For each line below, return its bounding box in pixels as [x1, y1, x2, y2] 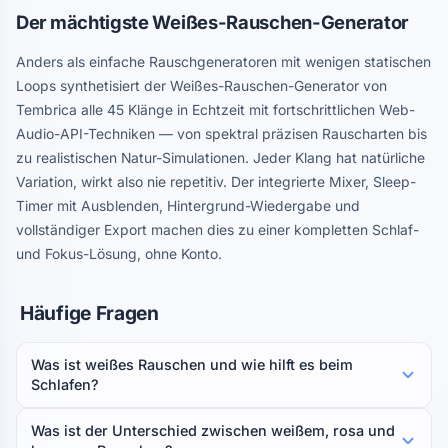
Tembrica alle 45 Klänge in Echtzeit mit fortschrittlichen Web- [16, 102, 415, 118]
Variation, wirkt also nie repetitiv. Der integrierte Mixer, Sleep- [16, 174, 416, 190]
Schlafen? [31, 376, 99, 393]
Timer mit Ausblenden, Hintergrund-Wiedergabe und [16, 198, 360, 214]
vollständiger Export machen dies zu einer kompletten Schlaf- [16, 222, 419, 238]
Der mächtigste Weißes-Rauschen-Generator [16, 11, 408, 33]
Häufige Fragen [20, 301, 159, 325]
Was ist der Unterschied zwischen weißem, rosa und [31, 422, 395, 439]
